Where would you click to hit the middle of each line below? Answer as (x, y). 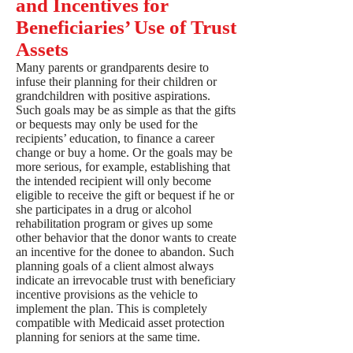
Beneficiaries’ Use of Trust (126, 27)
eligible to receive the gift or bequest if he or (125, 195)
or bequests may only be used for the (107, 124)
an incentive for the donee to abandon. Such (125, 252)
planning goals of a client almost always (115, 266)
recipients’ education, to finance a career (115, 138)
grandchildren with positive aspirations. (113, 96)
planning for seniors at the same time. (108, 337)
